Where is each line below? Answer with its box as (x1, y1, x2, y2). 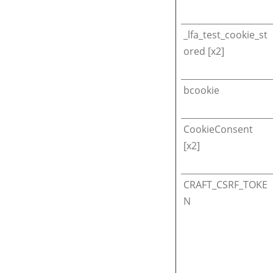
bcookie (183, 83, 219, 97)
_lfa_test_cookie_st (183, 28, 268, 42)
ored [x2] (183, 44, 224, 58)
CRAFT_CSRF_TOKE (183, 178, 268, 192)
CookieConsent (183, 122, 253, 136)
